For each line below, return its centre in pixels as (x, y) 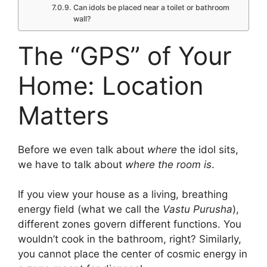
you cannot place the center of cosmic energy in (133, 254)
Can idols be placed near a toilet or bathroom (151, 7)
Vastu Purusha (198, 209)
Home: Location (111, 85)
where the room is (168, 164)
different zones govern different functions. (119, 224)
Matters (63, 115)
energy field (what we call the (90, 209)
